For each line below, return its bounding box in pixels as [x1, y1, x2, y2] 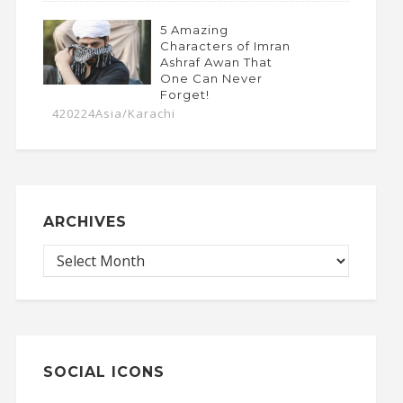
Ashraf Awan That [159, 54, 273, 69]
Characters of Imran [159, 38, 291, 53]
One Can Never [159, 70, 263, 85]
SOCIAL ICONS [42, 363, 165, 381]
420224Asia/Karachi [51, 104, 175, 121]
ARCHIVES [42, 212, 127, 230]
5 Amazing [159, 22, 228, 37]
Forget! [159, 86, 210, 102]
